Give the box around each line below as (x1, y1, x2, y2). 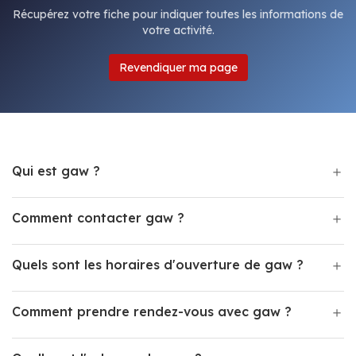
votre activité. (141, 23, 215, 37)
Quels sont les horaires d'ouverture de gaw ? (12, 257, 304, 273)
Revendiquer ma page (118, 60, 238, 75)
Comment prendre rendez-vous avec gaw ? (12, 304, 292, 319)
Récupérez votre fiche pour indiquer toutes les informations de (13, 7, 343, 21)
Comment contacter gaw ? (12, 210, 184, 226)
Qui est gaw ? (12, 163, 100, 179)
